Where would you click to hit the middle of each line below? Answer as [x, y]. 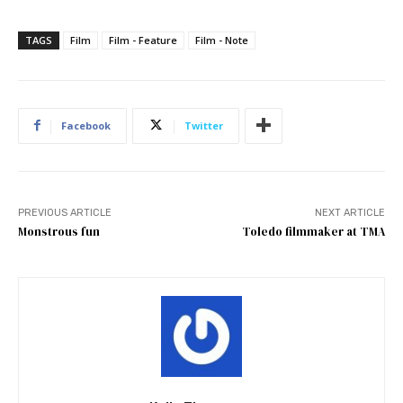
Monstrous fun [59, 231]
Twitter [204, 125]
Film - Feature [143, 40]
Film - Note [222, 40]
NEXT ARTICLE [349, 212]
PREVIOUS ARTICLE [65, 212]
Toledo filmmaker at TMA [313, 231]
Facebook [86, 125]
